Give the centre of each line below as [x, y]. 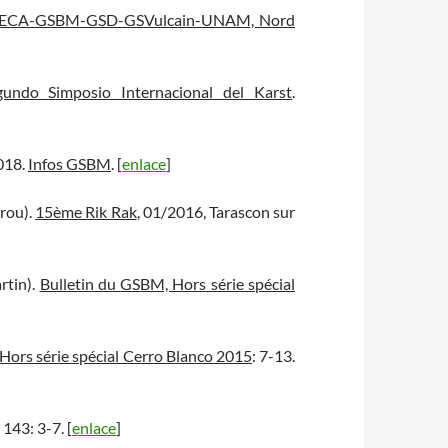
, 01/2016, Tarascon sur [216, 211]
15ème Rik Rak [86, 211]
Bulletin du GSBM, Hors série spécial [167, 283]
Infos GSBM [69, 163]
